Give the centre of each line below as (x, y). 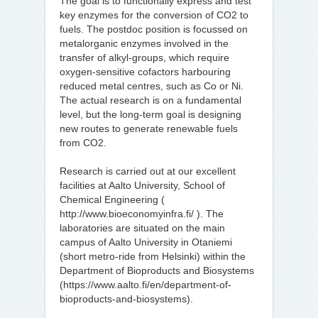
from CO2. (83, 143)
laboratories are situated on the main (142, 228)
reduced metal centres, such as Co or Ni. (152, 86)
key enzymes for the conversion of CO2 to (154, 15)
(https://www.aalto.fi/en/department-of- (146, 285)
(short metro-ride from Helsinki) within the (153, 256)
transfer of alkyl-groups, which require (144, 57)
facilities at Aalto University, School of (142, 185)
